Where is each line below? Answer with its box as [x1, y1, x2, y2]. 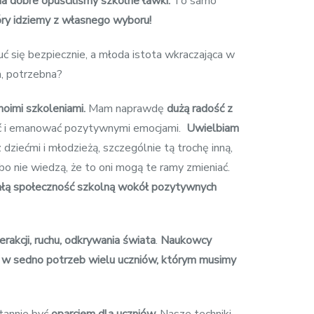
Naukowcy [161, 233, 212, 249]
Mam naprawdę [86, 100, 167, 116]
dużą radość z [167, 100, 233, 116]
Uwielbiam [186, 120, 239, 136]
